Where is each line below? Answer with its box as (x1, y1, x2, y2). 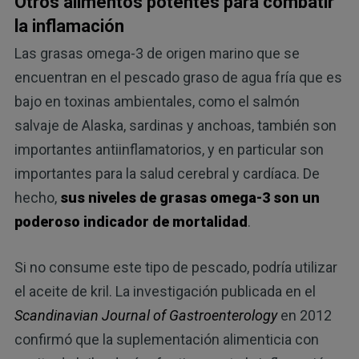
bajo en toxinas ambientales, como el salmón (14, 92, 300, 110)
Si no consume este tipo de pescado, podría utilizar (14, 258, 337, 276)
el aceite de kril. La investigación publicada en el (14, 282, 316, 300)
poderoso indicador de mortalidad (14, 212, 248, 230)
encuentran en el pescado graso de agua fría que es (14, 68, 342, 86)
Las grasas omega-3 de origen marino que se (14, 44, 300, 62)
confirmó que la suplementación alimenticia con (14, 330, 319, 348)
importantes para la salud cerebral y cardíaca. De (14, 164, 320, 182)
